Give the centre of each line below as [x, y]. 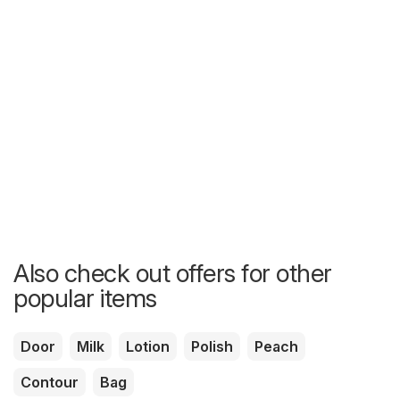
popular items [85, 298]
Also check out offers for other [173, 273]
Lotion [148, 346]
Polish [212, 346]
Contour [50, 382]
